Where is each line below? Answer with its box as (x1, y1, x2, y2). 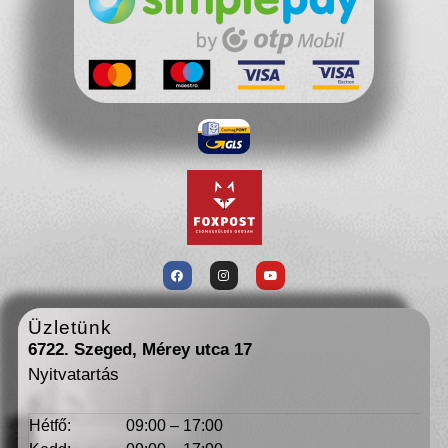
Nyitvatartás (28, 365, 119, 385)
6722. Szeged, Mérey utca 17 (28, 340, 257, 360)
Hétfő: (29, 416, 71, 434)
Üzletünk (28, 317, 112, 339)
